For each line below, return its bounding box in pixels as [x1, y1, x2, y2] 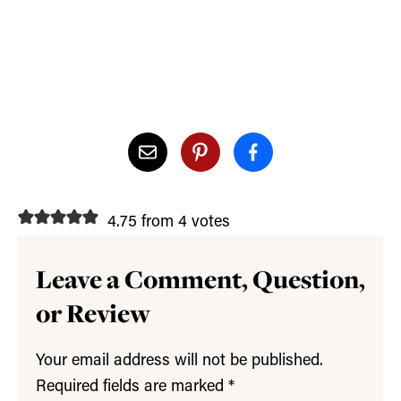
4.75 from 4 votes [107, 213, 230, 231]
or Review [36, 295, 150, 330]
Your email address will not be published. [36, 352, 323, 370]
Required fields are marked [36, 378, 228, 396]
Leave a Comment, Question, [36, 261, 365, 296]
